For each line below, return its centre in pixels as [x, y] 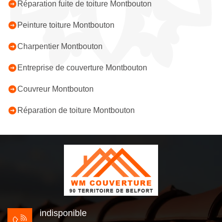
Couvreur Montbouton [55, 89]
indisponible [63, 213]
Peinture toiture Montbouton [66, 25]
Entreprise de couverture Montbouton [82, 68]
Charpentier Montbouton [60, 46]
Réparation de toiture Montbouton [76, 110]
